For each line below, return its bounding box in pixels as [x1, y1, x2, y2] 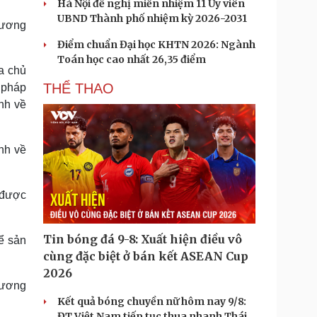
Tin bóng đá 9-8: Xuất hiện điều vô [43, 232, 242, 246]
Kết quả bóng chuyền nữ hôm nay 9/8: [57, 295, 246, 308]
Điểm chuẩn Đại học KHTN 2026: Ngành [57, 38, 255, 51]
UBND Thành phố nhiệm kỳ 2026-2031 [57, 12, 247, 25]
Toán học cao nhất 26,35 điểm [57, 53, 206, 66]
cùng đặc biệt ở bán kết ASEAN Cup [43, 249, 248, 263]
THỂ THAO [43, 81, 114, 96]
